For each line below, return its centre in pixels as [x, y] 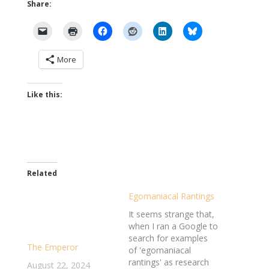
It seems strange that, [171, 214]
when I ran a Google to [173, 226]
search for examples [168, 238]
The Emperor [52, 247]
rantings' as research [168, 262]
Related [42, 173]
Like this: [44, 95]
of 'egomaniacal [159, 250]
